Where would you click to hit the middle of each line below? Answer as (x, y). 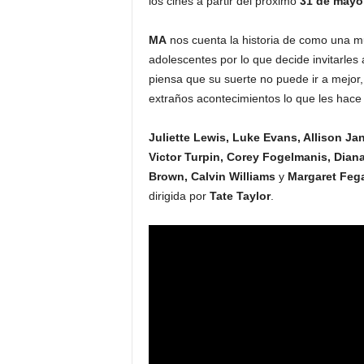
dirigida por (179, 196)
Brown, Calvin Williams (212, 176)
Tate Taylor (240, 196)
